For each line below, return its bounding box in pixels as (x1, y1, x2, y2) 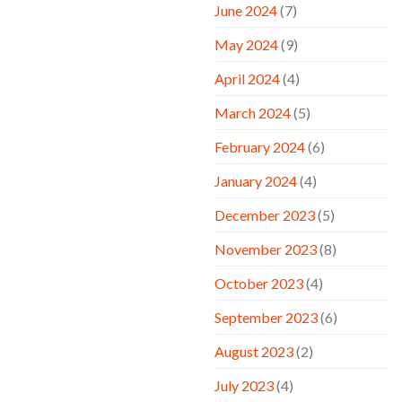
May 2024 (214, 35, 278, 53)
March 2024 (214, 103, 291, 121)
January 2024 (214, 171, 297, 189)
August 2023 (214, 342, 293, 360)
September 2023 (214, 308, 318, 326)
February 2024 (214, 137, 305, 155)
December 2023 (214, 205, 315, 223)
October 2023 (214, 274, 303, 292)
